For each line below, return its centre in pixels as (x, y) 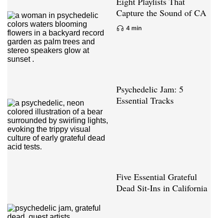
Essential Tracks (145, 100)
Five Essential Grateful (157, 177)
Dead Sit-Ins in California (162, 188)
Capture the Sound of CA (161, 13)
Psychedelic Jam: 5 (150, 89)
